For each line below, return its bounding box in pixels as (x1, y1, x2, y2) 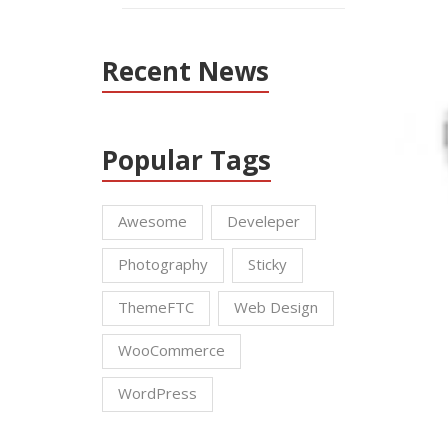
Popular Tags (102, 142, 271, 178)
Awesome (118, 211, 187, 231)
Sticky (248, 254, 287, 274)
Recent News (102, 53, 269, 89)
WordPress (118, 383, 197, 403)
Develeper (227, 211, 300, 231)
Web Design (234, 297, 318, 317)
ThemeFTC (118, 297, 194, 317)
